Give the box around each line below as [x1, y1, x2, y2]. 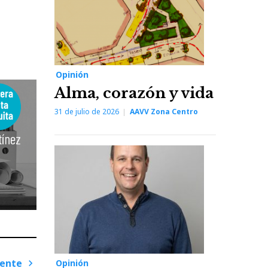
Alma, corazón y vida [54, 84, 214, 102]
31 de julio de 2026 [54, 106, 119, 117]
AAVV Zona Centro [130, 106, 198, 117]
